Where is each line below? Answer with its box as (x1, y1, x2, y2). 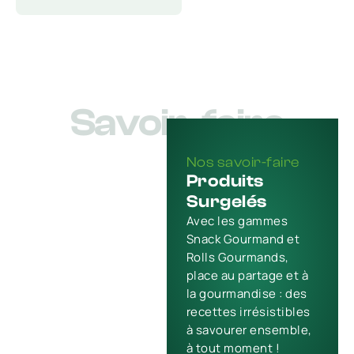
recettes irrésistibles (186, 303, 311, 320)
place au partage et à (186, 267, 309, 284)
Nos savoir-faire (186, 154, 299, 171)
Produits (186, 171, 264, 191)
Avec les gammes (186, 213, 288, 229)
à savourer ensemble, (186, 322, 312, 338)
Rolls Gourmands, (186, 249, 289, 265)
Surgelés (186, 191, 267, 212)
